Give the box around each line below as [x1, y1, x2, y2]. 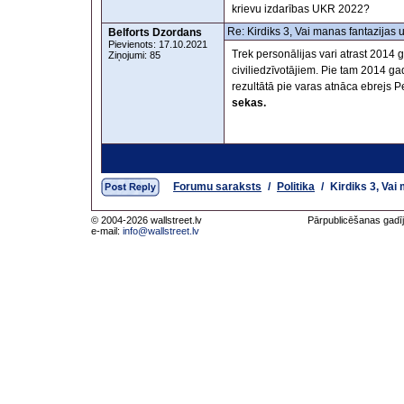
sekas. [232, 96, 266, 109]
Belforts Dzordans [108, 26, 202, 39]
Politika [277, 180, 315, 193]
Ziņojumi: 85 [108, 50, 161, 60]
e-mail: [91, 225, 123, 236]
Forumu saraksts [173, 180, 262, 193]
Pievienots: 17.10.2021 [108, 39, 207, 50]
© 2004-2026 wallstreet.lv [91, 215, 202, 225]
